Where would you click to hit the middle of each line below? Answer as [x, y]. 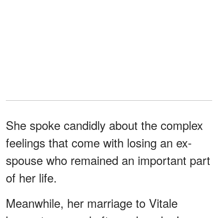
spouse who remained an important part [108, 160]
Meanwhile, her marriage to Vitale [92, 202]
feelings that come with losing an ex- [99, 142]
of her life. [31, 177]
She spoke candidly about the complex [104, 125]
